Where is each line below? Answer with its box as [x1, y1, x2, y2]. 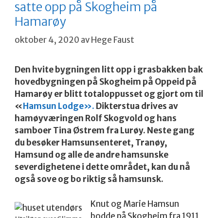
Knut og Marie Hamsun [91, 198, 179, 209]
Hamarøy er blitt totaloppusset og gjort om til [15, 89, 203, 100]
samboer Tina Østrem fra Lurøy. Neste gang [15, 125, 195, 136]
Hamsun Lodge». [23, 101, 94, 112]
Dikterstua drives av [94, 101, 178, 112]
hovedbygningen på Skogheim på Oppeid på [15, 76, 197, 88]
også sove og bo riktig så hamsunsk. [15, 174, 163, 185]
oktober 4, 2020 [15, 35, 79, 46]
